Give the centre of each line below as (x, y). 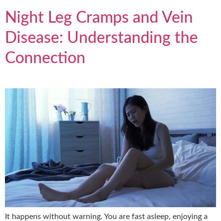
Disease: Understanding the (101, 38)
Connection (45, 58)
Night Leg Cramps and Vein (99, 18)
